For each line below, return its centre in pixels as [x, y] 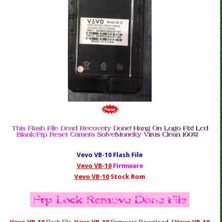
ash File [131, 155]
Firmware [127, 166]
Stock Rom [127, 177]
